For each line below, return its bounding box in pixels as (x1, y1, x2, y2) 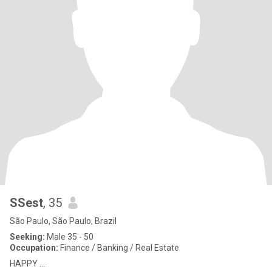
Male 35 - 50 (45, 232, 93, 242)
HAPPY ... (10, 259, 45, 268)
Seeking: (10, 232, 45, 242)
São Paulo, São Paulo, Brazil (10, 216, 117, 226)
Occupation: (10, 243, 58, 253)
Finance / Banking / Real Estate (58, 243, 179, 253)
